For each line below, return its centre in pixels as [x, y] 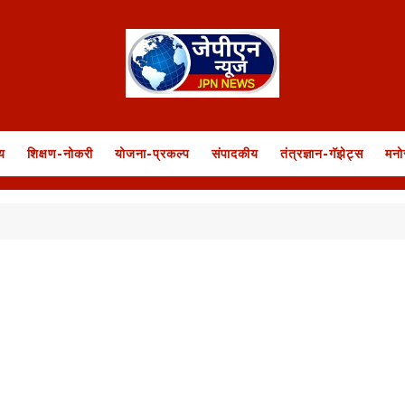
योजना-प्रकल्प [152, 154]
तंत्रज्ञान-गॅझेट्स [322, 154]
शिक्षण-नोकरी [60, 154]
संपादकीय [235, 154]
